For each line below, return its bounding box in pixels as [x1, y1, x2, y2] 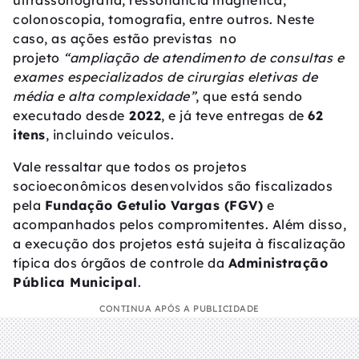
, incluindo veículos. [45, 127, 174, 143]
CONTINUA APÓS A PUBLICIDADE [99, 303, 260, 314]
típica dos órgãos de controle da [13, 255, 228, 271]
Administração [228, 255, 328, 271]
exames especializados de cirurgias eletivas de [13, 69, 317, 85]
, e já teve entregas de [161, 107, 308, 123]
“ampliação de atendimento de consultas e [63, 50, 344, 66]
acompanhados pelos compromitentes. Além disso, [13, 216, 346, 232]
